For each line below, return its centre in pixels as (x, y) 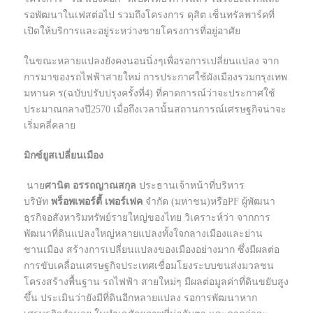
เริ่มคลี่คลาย (50, 126)
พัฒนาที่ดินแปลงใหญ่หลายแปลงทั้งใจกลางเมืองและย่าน (143, 234)
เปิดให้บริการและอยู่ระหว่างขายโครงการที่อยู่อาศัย (132, 31)
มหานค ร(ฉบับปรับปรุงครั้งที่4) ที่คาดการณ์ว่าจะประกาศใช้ (150, 94)
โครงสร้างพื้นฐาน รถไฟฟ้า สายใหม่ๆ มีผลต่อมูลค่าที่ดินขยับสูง (156, 282)
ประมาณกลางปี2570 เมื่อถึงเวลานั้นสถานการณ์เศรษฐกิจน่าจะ (155, 110)
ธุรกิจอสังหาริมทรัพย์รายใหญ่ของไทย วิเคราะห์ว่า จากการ (147, 218)
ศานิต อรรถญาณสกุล (92, 186)
